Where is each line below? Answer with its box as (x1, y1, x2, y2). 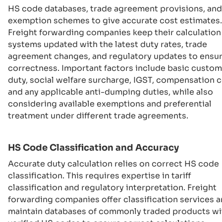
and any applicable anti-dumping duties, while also (8, 87, 213, 97)
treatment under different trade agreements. (8, 111, 188, 121)
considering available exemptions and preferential (8, 99, 212, 109)
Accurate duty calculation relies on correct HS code (8, 159, 219, 169)
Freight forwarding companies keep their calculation (8, 27, 221, 38)
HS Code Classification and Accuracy (8, 142, 179, 153)
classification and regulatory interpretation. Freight (8, 182, 217, 193)
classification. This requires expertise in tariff (8, 170, 191, 181)
